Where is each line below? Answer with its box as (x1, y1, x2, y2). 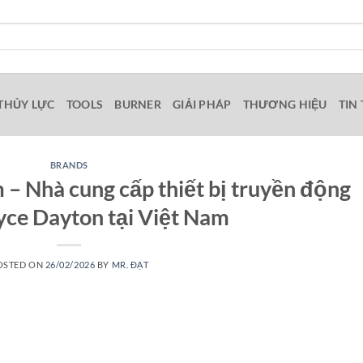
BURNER (114, 97, 161, 111)
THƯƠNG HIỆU (242, 97, 327, 111)
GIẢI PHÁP (172, 97, 232, 111)
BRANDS (49, 160, 88, 170)
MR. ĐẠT (111, 258, 149, 270)
